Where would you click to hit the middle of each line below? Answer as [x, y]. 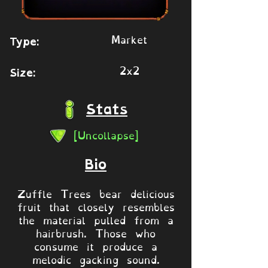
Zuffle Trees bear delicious [96, 193]
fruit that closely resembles [96, 206]
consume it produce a [96, 245]
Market [129, 38]
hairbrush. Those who [96, 232]
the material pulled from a [96, 219]
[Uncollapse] [106, 134]
